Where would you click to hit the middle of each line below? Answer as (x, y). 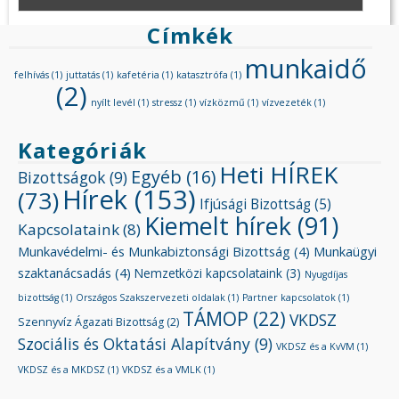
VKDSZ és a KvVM (315, 346)
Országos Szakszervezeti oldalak (151, 297)
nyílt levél (113, 102)
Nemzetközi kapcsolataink (208, 273)
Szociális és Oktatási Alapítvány (134, 343)
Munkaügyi (345, 251)
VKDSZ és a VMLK (162, 369)
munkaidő (306, 68)
